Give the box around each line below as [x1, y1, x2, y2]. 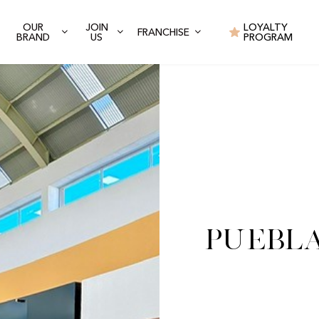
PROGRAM [243, 33, 293, 43]
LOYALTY [243, 23, 288, 33]
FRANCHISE [137, 27, 189, 38]
